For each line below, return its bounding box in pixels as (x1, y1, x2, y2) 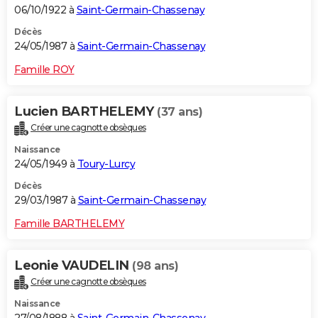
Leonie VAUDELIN (14, 257, 132, 273)
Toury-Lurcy (77, 157, 135, 170)
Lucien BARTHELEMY (14, 104, 157, 120)
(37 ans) (157, 105, 202, 119)
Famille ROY (14, 63, 75, 77)
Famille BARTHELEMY (14, 216, 124, 230)
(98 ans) (132, 258, 178, 273)
